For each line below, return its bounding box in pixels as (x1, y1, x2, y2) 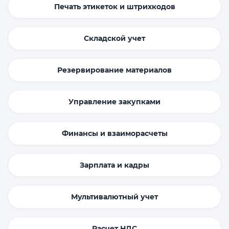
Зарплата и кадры (80, 161, 149, 170)
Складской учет (84, 34, 145, 43)
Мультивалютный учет (71, 192, 158, 202)
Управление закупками (68, 97, 161, 107)
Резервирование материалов (57, 65, 172, 75)
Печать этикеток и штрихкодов (54, 2, 175, 12)
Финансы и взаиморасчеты (61, 129, 168, 139)
